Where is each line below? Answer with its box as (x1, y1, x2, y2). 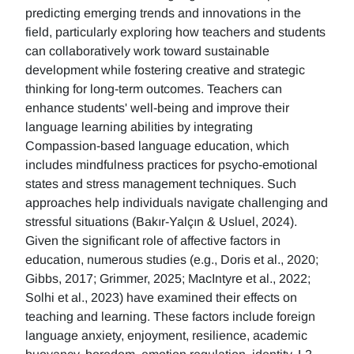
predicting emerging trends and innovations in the (25, 6, 301, 20)
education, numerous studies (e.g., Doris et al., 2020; (25, 253, 318, 266)
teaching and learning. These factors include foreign (25, 310, 315, 323)
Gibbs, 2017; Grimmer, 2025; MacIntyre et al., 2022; (25, 272, 311, 285)
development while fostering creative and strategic (25, 63, 305, 77)
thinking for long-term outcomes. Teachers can (25, 82, 282, 96)
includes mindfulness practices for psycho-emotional (25, 158, 318, 171)
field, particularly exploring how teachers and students (25, 25, 326, 39)
